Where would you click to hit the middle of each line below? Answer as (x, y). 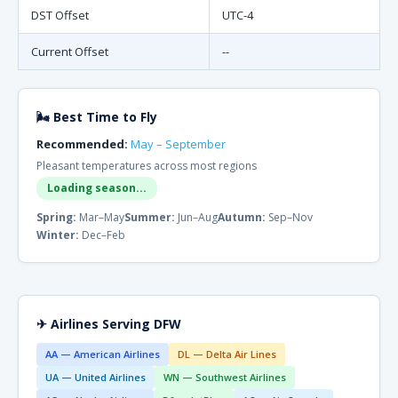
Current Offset (70, 52)
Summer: (150, 217)
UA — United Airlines (96, 377)
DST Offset (60, 15)
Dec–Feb (102, 235)
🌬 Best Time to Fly (97, 117)
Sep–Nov (289, 217)
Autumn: (242, 217)
